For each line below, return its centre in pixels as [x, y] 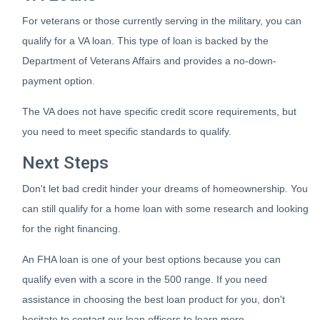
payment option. [59, 81]
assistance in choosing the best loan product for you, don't [154, 299]
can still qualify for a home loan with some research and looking [165, 209]
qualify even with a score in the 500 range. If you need [145, 279]
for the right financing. [71, 229]
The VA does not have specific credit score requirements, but [159, 111]
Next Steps [65, 162]
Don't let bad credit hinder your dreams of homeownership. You [165, 189]
